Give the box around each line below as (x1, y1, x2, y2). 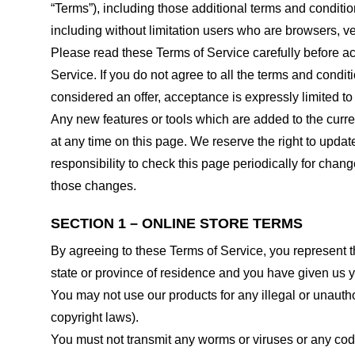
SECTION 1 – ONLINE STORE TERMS (51, 215, 303, 231)
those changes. (51, 179, 136, 193)
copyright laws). (51, 310, 139, 324)
